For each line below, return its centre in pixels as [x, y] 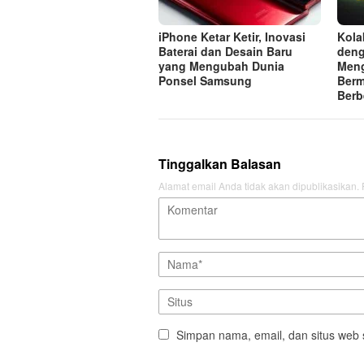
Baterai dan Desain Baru [225, 52]
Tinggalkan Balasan [220, 164]
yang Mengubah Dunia [221, 66]
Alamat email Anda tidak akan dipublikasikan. [259, 186]
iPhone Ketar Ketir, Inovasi [232, 37]
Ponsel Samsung [205, 81]
